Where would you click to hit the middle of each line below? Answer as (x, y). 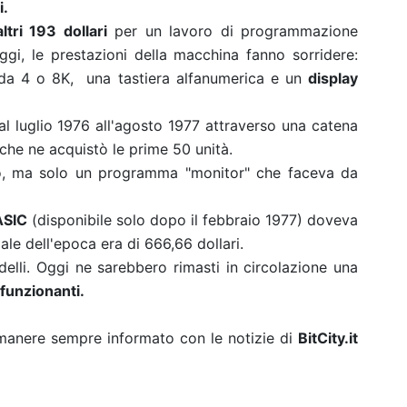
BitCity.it (328, 338)
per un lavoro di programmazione (232, 31)
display (333, 78)
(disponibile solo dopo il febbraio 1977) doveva (193, 220)
